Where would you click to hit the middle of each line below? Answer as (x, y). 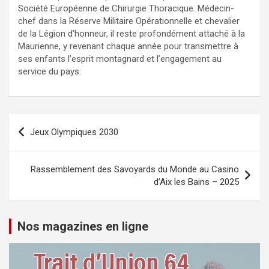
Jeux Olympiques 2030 (74, 132)
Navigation (45, 123)
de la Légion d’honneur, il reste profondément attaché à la (131, 34)
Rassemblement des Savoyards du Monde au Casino (135, 170)
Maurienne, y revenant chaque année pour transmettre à (128, 47)
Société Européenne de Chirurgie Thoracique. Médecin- (126, 9)
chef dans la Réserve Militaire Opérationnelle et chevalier (129, 21)
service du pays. (50, 72)
